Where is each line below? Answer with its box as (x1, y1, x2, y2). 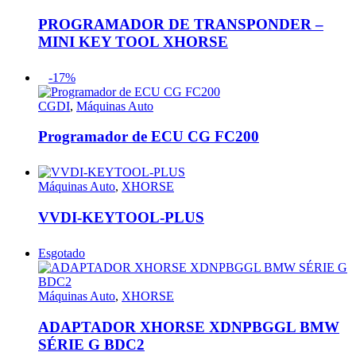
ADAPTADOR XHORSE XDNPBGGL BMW (38, 318, 339, 335)
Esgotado (38, 246, 85, 260)
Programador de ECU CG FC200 (38, 128, 259, 145)
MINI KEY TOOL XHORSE (38, 33, 228, 50)
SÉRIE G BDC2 (38, 335, 145, 353)
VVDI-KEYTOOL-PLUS (38, 209, 204, 226)
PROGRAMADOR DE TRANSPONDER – (38, 15, 323, 33)
